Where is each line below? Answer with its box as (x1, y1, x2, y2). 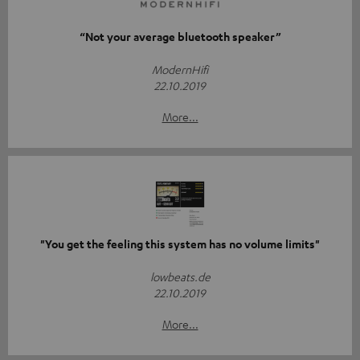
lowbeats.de (149, 269, 211, 284)
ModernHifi (152, 62, 208, 77)
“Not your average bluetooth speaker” (79, 29, 281, 45)
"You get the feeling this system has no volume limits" (40, 236, 320, 252)
